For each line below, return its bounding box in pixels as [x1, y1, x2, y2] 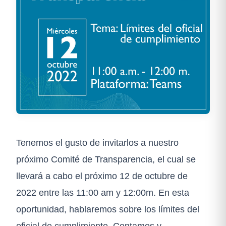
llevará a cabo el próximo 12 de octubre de [16, 170, 188, 181]
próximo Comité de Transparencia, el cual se [16, 153, 196, 164]
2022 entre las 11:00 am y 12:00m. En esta [16, 187, 189, 198]
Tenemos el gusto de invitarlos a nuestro [16, 137, 179, 148]
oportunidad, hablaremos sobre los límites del [16, 203, 199, 214]
